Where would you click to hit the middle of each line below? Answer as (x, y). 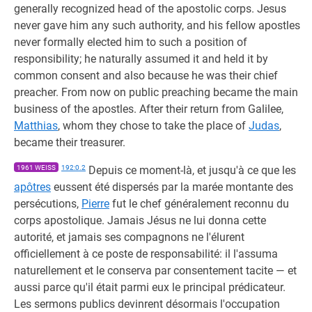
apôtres (32, 187)
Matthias (36, 126)
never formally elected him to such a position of (131, 42)
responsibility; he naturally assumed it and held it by (141, 59)
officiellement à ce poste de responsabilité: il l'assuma (146, 254)
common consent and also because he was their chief (146, 76)
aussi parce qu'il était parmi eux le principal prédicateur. (150, 287)
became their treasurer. (70, 142)
